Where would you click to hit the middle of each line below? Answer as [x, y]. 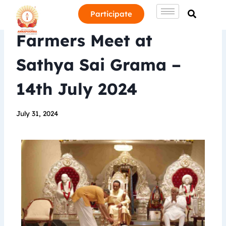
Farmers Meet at [84, 40]
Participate [111, 14]
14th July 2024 [77, 89]
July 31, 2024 [37, 113]
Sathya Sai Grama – [99, 65]
